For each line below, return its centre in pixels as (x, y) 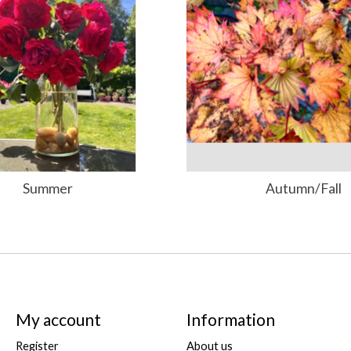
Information (230, 320)
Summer (47, 189)
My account (58, 320)
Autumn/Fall (303, 189)
